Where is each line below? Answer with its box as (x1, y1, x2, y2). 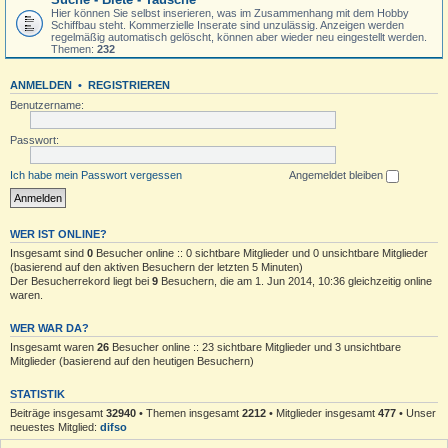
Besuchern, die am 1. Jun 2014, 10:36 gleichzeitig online (158, 274, 432, 287)
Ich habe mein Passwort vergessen (10, 169, 182, 181)
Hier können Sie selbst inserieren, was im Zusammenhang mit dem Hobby (51, 7, 409, 19)
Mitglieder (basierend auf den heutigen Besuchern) (10, 354, 254, 367)
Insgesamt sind (10, 246, 87, 259)
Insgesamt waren (10, 340, 97, 353)
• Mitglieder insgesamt (266, 406, 378, 419)
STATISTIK (10, 387, 65, 400)
